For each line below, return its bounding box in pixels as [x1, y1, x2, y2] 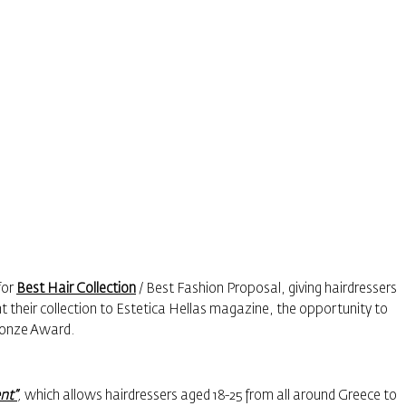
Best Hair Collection [16, 282, 136, 296]
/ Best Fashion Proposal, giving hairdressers [136, 282, 397, 296]
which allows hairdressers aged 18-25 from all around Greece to [22, 388, 397, 402]
